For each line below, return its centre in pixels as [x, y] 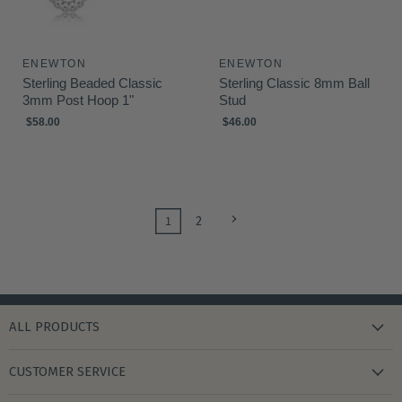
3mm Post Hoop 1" [78, 100]
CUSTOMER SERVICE [67, 372]
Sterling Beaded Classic [92, 83]
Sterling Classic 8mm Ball [294, 83]
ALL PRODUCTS [54, 327]
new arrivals [44, 359]
